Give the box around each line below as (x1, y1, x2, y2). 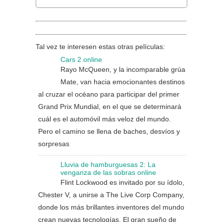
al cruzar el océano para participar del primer (38, 90, 179, 98)
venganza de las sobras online (60, 168, 156, 176)
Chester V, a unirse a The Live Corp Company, (38, 191, 184, 199)
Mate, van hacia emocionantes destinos (60, 78, 185, 86)
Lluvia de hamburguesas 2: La (60, 161, 156, 168)
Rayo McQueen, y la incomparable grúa (60, 65, 185, 73)
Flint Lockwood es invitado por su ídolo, (60, 178, 184, 186)
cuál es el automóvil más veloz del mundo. (38, 115, 171, 123)
